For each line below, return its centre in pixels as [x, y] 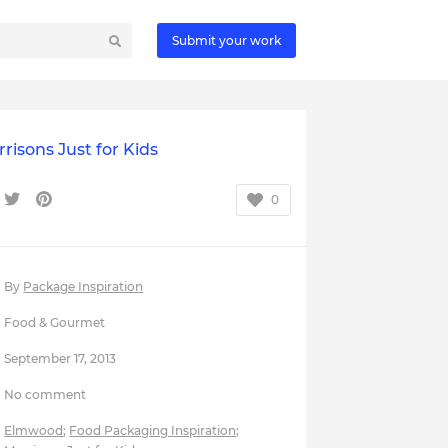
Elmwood [34, 430]
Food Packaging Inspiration [153, 430]
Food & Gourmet [55, 322]
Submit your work [226, 40]
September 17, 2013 [60, 358]
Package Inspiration [83, 286]
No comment [45, 394]
